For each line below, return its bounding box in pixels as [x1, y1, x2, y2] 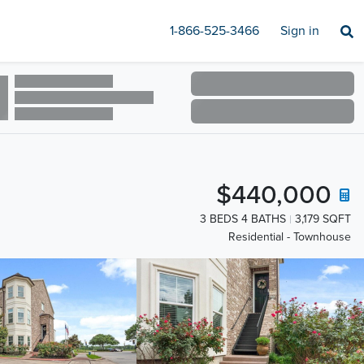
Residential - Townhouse [228, 230, 351, 245]
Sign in [280, 23, 319, 39]
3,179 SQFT [295, 212, 351, 226]
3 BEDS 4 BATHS [200, 212, 286, 226]
